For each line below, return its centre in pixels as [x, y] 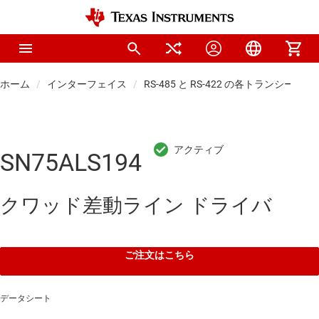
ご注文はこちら [159, 255]
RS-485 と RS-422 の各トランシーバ [224, 84]
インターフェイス [87, 84]
